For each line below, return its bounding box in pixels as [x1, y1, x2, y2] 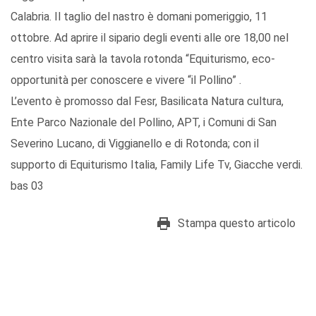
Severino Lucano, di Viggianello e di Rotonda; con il [11, 137, 259, 151]
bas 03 [11, 179, 44, 193]
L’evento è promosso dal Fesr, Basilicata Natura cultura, [11, 95, 284, 109]
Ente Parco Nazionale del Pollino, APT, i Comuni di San [11, 116, 276, 130]
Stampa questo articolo [178, 217, 296, 231]
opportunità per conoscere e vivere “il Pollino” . [11, 73, 241, 87]
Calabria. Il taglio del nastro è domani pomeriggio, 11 [11, 10, 267, 24]
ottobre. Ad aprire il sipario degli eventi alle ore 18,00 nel [11, 31, 288, 45]
